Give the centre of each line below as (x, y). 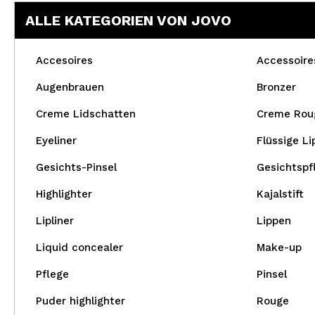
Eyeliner (56, 141)
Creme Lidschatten (86, 114)
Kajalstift (280, 194)
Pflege (52, 274)
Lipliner (55, 221)
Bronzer (276, 87)
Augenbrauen (70, 87)
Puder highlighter (81, 301)
